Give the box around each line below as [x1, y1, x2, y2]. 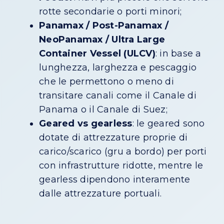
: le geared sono [132, 118, 205, 129]
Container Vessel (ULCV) [39, 48, 155, 59]
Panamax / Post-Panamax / [39, 20, 168, 31]
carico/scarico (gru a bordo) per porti [39, 146, 207, 157]
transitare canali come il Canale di [39, 90, 196, 101]
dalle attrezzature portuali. [39, 188, 161, 199]
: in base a [155, 48, 201, 59]
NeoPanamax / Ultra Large [39, 34, 165, 45]
